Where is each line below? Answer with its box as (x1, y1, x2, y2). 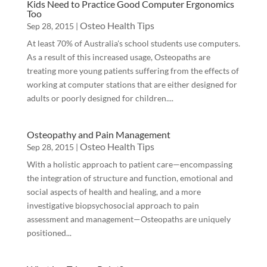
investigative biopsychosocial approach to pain (26, 200, 199, 210)
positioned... (26, 228, 72, 238)
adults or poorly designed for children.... (26, 93, 173, 103)
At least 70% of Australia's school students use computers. (26, 38, 240, 48)
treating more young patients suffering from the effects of (26, 66, 239, 76)
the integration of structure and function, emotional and (26, 173, 233, 183)
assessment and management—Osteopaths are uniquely (26, 214, 231, 224)
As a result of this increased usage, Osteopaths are (26, 52, 210, 62)
